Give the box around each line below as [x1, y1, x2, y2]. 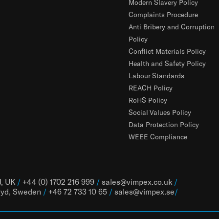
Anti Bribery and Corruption [128, 22, 215, 31]
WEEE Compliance [128, 132, 187, 141]
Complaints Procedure [128, 10, 198, 19]
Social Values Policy [128, 108, 191, 116]
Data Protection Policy [128, 120, 199, 129]
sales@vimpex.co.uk [102, 177, 172, 186]
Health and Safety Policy [128, 59, 206, 67]
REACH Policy [128, 84, 173, 92]
